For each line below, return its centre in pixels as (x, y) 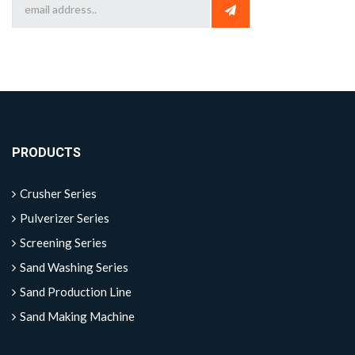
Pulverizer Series (65, 218)
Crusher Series (58, 193)
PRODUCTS (46, 153)
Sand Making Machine (77, 316)
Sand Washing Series (74, 267)
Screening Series (63, 242)
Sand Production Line (76, 291)
